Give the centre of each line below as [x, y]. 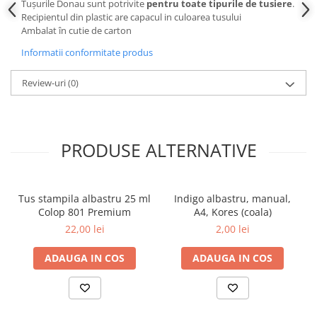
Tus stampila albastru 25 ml [85, 198]
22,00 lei [85, 229]
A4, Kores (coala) [232, 212]
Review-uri [45, 82]
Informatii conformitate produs [87, 52]
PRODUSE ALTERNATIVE [158, 150]
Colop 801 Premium [85, 212]
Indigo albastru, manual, [232, 198]
